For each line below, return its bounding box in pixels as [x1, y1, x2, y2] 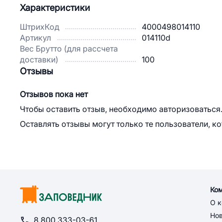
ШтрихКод [20, 23, 59, 31]
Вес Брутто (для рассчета [20, 45, 118, 53]
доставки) [20, 55, 58, 64]
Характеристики [20, 3, 90, 13]
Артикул [20, 34, 51, 42]
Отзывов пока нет [20, 90, 88, 99]
